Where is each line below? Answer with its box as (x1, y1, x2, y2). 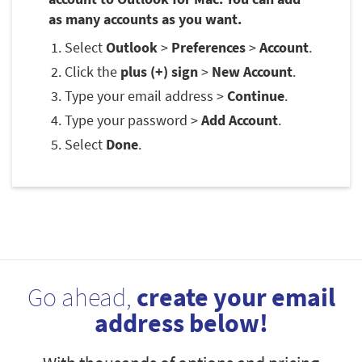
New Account (212, 62, 293, 82)
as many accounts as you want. (48, 10, 242, 29)
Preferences (171, 38, 246, 57)
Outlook (106, 38, 158, 57)
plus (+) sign (120, 62, 198, 82)
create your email (136, 281, 335, 314)
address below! (94, 307, 268, 340)
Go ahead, (27, 281, 137, 314)
